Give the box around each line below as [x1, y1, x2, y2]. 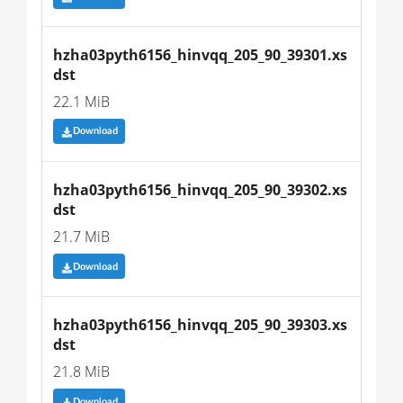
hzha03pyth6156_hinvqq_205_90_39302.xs [53, 179, 347, 200]
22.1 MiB [53, 91, 110, 112]
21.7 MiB [53, 226, 110, 246]
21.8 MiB [53, 362, 110, 382]
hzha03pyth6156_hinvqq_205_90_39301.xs [53, 44, 347, 65]
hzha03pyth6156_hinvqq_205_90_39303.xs [53, 315, 347, 336]
